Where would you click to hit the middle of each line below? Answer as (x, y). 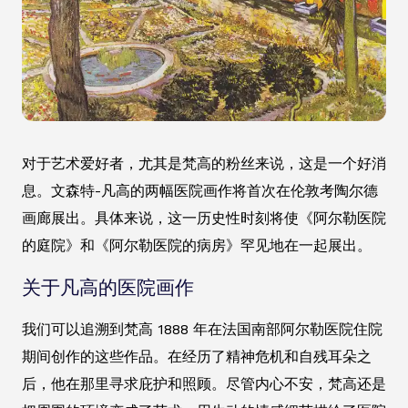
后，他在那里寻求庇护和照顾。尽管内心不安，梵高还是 (204, 384)
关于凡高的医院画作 (108, 288)
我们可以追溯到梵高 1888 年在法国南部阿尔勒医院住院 (202, 330)
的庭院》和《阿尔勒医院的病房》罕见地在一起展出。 (197, 246)
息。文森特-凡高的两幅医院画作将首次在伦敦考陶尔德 (200, 191)
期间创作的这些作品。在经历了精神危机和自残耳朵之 (197, 357)
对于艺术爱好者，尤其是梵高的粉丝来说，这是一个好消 (204, 164)
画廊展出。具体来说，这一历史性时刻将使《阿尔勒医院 (204, 219)
